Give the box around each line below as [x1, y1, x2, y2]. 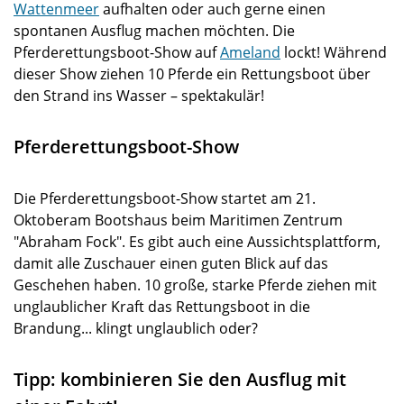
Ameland [220, 42, 280, 62]
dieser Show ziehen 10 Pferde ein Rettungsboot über [14, 64, 371, 84]
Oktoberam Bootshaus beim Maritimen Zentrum [14, 210, 343, 230]
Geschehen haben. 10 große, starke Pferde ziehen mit [14, 275, 377, 295]
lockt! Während [280, 42, 387, 62]
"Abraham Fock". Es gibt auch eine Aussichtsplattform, [14, 232, 381, 252]
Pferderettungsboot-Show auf [14, 42, 220, 62]
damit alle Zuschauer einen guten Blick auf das [14, 253, 328, 273]
